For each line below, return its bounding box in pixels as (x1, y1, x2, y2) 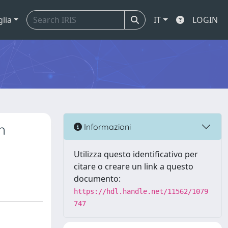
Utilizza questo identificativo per (74, 149, 198, 160)
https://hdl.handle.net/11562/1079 (74, 187, 208, 195)
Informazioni (82, 121, 131, 132)
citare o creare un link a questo (74, 161, 193, 172)
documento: (74, 173, 121, 184)
